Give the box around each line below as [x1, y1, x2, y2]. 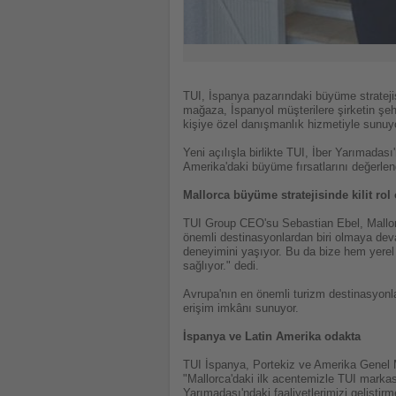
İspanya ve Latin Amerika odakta [183, 330, 361, 344]
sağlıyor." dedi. [183, 259, 259, 273]
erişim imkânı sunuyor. [183, 301, 299, 316]
